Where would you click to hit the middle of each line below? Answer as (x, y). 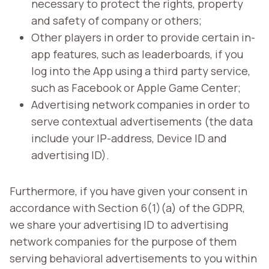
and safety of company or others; (116, 20)
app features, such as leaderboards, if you (137, 54)
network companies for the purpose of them (123, 241)
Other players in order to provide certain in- (143, 37)
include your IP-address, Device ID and (129, 138)
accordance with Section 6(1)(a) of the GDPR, (127, 207)
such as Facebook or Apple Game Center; (136, 87)
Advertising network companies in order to (141, 104)
